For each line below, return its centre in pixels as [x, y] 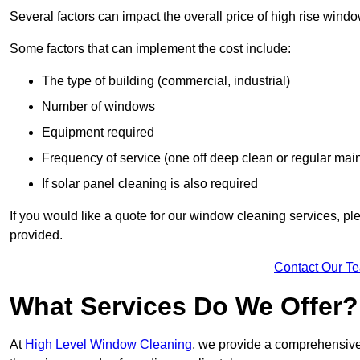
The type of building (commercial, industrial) [166, 81]
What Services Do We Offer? [184, 307]
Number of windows [98, 107]
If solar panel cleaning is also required [150, 184]
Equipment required [98, 133]
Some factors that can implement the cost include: [150, 49]
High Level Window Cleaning [108, 345]
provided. [36, 235]
